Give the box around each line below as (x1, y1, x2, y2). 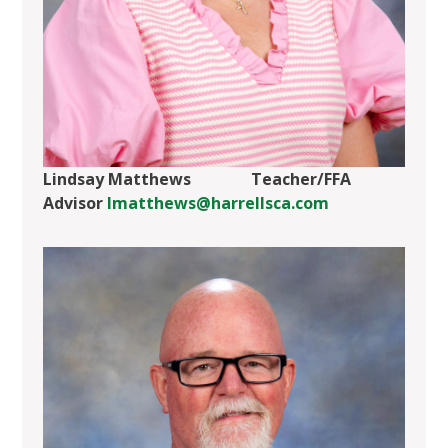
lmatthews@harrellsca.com (106, 192, 329, 215)
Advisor (42, 192, 107, 215)
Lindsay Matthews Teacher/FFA (42, 168, 351, 191)
